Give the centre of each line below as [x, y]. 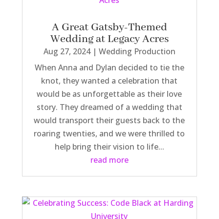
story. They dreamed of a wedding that [109, 107]
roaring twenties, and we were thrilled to [109, 134]
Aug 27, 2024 [67, 52]
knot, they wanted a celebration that [109, 81]
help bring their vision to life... [109, 147]
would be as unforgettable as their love [109, 94]
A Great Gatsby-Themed [109, 28]
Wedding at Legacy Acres [109, 39]
